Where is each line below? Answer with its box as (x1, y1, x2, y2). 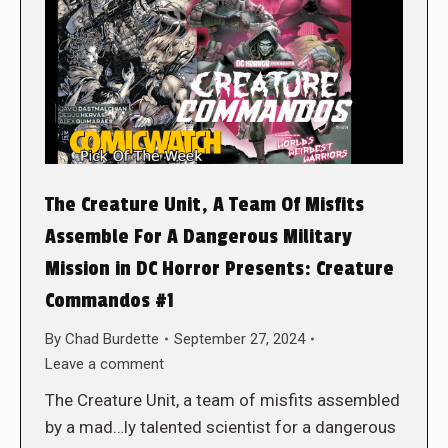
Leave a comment (45, 354, 164, 373)
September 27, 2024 (174, 329, 305, 348)
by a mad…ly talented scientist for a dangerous (45, 416, 396, 437)
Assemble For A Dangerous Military (45, 224, 352, 249)
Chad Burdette (65, 329, 159, 348)
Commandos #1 (45, 288, 174, 313)
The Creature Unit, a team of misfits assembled (45, 389, 400, 410)
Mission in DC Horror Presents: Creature (45, 256, 394, 281)
